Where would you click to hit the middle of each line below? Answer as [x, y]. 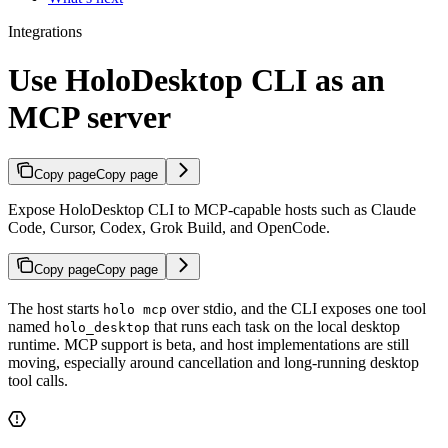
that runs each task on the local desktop [275, 326]
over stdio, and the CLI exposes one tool [296, 308]
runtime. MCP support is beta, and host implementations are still [208, 344]
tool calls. [38, 380]
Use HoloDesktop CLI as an [196, 80]
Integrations [45, 31]
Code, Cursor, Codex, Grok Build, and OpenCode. [169, 227]
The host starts [55, 308]
